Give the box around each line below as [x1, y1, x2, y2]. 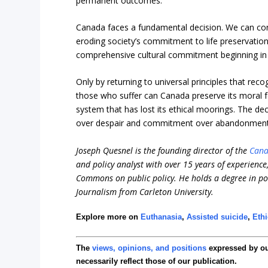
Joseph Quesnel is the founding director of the [76, 144, 250, 156]
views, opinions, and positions [92, 243, 207, 252]
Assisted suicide [187, 212, 248, 221]
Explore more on [76, 212, 141, 221]
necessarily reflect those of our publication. [76, 256, 237, 266]
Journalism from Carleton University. [76, 185, 214, 197]
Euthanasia [141, 212, 182, 221]
